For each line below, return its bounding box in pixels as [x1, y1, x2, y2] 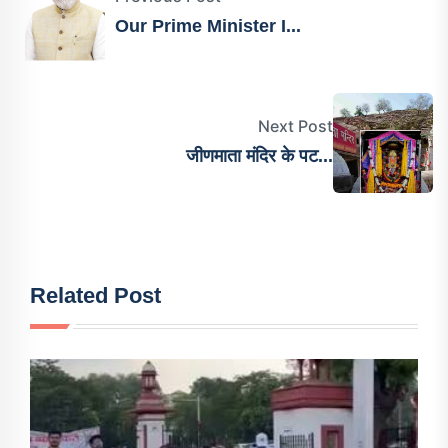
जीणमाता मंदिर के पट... [186, 145, 333, 166]
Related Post [30, 283, 161, 309]
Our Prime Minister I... [115, 15, 301, 36]
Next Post [258, 115, 333, 136]
